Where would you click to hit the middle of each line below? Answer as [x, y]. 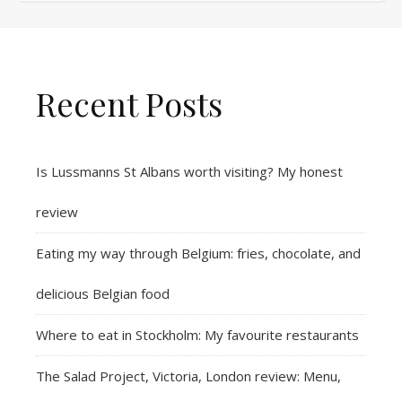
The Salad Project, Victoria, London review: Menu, [188, 376]
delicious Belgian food [103, 293]
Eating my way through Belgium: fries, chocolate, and [198, 253]
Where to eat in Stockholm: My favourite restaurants [197, 334]
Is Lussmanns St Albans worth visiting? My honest [189, 171]
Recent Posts [129, 103]
